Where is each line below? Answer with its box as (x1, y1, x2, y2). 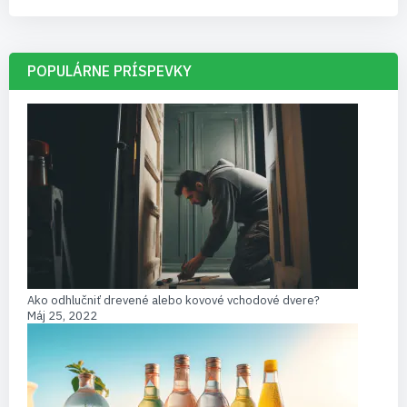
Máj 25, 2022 (27, 307, 97, 323)
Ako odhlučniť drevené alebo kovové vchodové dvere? (27, 292, 320, 308)
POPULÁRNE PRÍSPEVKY (27, 61, 192, 80)
